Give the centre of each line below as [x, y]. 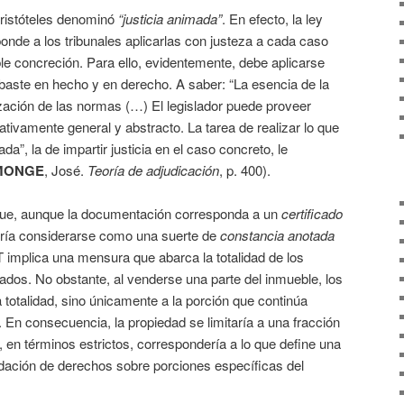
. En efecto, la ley [272, 18]
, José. [66, 170]
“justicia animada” [170, 18]
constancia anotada [277, 235]
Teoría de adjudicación [153, 170]
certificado [312, 214]
